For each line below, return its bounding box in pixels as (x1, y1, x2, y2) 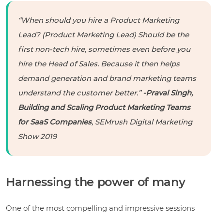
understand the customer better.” (18, 88, 143, 97)
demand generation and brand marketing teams (18, 73, 196, 83)
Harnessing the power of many (6, 174, 186, 189)
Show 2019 (18, 131, 57, 141)
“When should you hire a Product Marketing (18, 15, 179, 25)
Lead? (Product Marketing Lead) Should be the (18, 30, 189, 39)
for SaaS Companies (18, 117, 92, 126)
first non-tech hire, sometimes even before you (18, 44, 190, 54)
